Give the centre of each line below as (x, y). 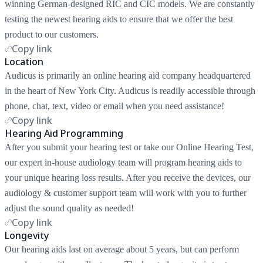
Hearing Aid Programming (64, 133)
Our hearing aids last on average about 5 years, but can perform (122, 249)
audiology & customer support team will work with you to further (126, 193)
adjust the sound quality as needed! (70, 208)
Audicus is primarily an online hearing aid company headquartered (128, 75)
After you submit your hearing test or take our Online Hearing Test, (129, 147)
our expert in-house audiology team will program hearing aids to (123, 162)
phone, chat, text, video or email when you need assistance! (114, 106)
